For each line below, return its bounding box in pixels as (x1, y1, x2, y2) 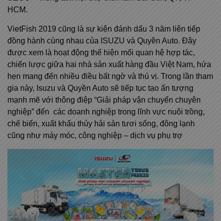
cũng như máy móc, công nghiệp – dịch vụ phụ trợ (7, 131, 183, 140)
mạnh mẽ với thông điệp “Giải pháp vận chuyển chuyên (7, 96, 201, 105)
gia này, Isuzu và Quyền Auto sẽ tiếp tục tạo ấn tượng (7, 84, 193, 93)
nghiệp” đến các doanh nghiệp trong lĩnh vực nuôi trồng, (7, 108, 205, 116)
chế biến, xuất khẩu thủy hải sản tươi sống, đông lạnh (7, 119, 195, 128)
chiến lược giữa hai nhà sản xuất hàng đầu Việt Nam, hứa (7, 60, 211, 69)
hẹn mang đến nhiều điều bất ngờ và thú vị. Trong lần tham (7, 72, 213, 81)
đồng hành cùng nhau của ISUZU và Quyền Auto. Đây (7, 37, 196, 45)
